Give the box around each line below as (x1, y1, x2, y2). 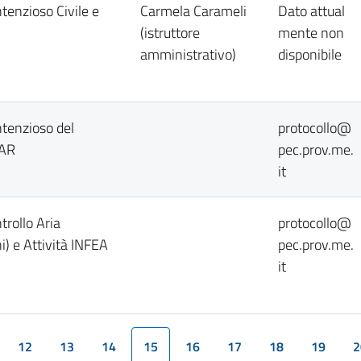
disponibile (278, 44, 342, 65)
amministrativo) (140, 44, 236, 65)
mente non (278, 22, 344, 44)
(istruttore (140, 22, 200, 44)
